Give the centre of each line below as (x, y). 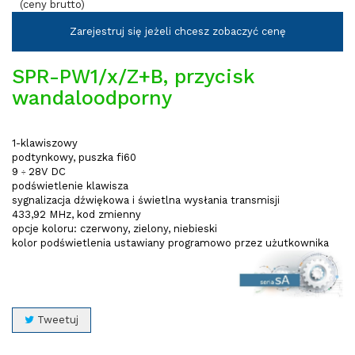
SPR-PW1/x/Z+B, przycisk (134, 76)
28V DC (46, 172)
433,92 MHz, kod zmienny (76, 214)
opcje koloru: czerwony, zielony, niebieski (115, 229)
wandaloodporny (92, 98)
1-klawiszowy (45, 143)
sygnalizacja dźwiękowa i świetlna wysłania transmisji (146, 200)
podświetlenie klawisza (70, 186)
